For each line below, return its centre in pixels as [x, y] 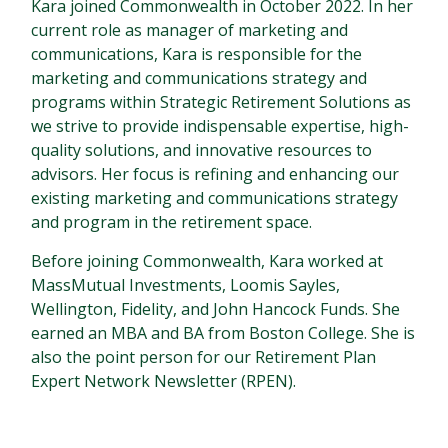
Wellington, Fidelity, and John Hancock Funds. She [216, 309]
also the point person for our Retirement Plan [204, 357]
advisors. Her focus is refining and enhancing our [215, 174]
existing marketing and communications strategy [215, 198]
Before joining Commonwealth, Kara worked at [207, 261]
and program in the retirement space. [172, 222]
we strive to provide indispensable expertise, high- [220, 126]
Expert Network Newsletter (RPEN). [164, 381]
